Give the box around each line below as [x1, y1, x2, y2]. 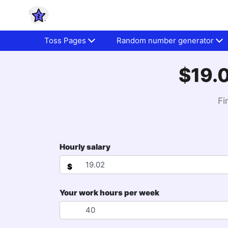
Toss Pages [44, 36, 87, 45]
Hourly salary [60, 142, 110, 152]
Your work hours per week [60, 187, 159, 197]
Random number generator [117, 36, 214, 45]
